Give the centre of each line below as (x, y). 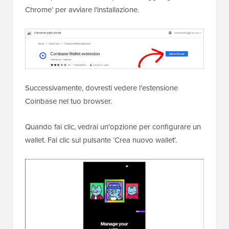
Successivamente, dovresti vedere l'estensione (101, 88)
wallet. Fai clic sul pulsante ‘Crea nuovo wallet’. (101, 140)
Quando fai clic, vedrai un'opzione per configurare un (113, 127)
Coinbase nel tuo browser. (68, 101)
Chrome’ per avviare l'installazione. (82, 10)
